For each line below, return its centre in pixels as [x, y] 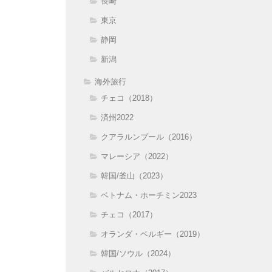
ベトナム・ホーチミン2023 [149, 195]
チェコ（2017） [129, 214]
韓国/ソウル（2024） [138, 253]
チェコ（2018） [129, 98]
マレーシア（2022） [137, 156]
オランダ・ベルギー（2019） [153, 234]
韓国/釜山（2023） [134, 175]
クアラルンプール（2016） [149, 137]
